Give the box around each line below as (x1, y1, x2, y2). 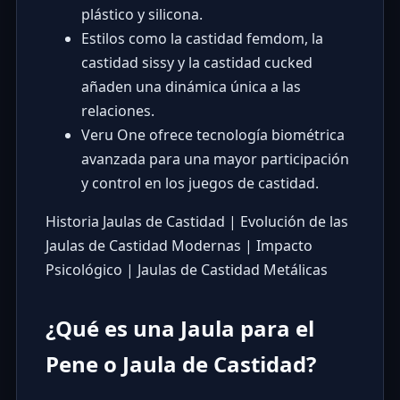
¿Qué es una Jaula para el (45, 313, 314, 344)
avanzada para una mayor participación (80, 149, 349, 170)
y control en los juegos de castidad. (80, 173, 319, 194)
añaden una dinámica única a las (80, 77, 301, 97)
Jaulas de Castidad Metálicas (137, 260, 328, 280)
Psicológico (45, 260, 122, 280)
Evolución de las (239, 212, 348, 232)
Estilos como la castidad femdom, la (80, 29, 323, 49)
